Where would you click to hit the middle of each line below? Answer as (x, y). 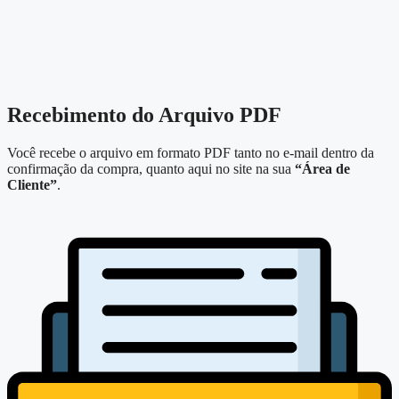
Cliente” (32, 184)
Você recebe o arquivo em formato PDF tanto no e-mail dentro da (191, 152)
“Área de (322, 168)
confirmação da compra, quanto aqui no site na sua (151, 168)
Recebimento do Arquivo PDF (144, 115)
